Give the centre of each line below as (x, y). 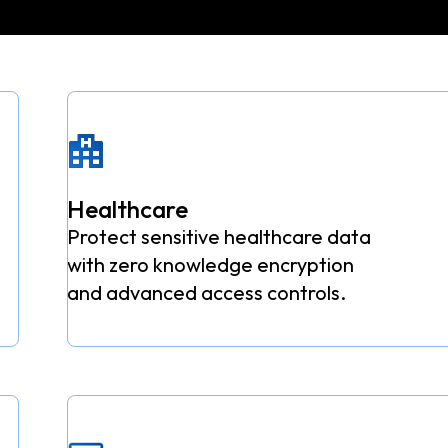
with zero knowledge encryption (210, 265)
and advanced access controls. (206, 293)
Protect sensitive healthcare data (218, 237)
